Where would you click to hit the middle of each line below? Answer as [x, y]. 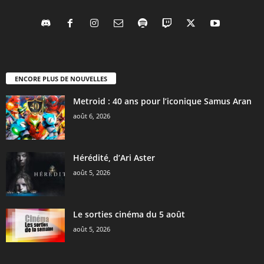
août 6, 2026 [92, 116]
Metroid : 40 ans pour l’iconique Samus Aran [162, 101]
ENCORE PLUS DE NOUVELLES [61, 79]
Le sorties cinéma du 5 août [129, 214]
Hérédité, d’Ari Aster [114, 158]
